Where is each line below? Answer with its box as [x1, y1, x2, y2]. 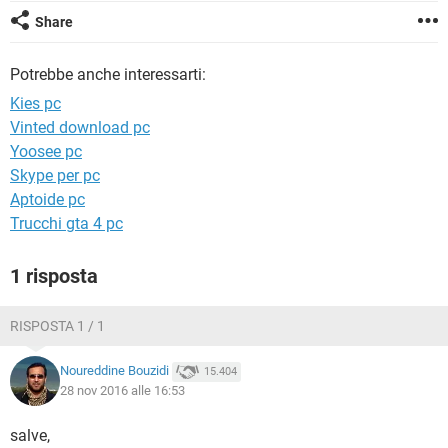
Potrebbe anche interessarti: [10, 65, 206, 84]
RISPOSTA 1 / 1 [10, 318, 105, 334]
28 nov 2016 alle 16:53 [60, 383, 185, 398]
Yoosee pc [10, 142, 82, 161]
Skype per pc [10, 166, 100, 185]
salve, [10, 426, 50, 445]
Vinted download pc [10, 118, 150, 137]
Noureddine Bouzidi [60, 363, 169, 379]
